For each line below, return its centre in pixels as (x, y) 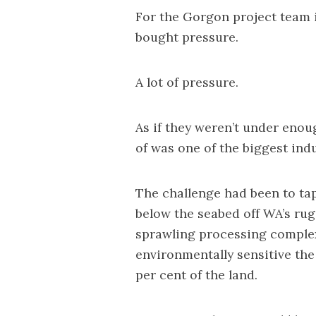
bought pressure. (187, 37)
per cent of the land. (196, 275)
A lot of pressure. (187, 82)
